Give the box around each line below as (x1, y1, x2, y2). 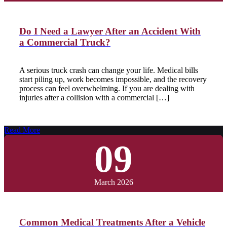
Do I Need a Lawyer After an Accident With (19, 26, 201, 37)
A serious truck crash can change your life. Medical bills (19, 66, 198, 75)
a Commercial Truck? (19, 37, 110, 48)
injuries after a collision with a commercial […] (19, 93, 169, 102)
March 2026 (94, 178, 133, 187)
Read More (4, 126, 40, 135)
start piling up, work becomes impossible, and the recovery (19, 75, 207, 84)
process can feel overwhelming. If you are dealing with (19, 84, 195, 93)
